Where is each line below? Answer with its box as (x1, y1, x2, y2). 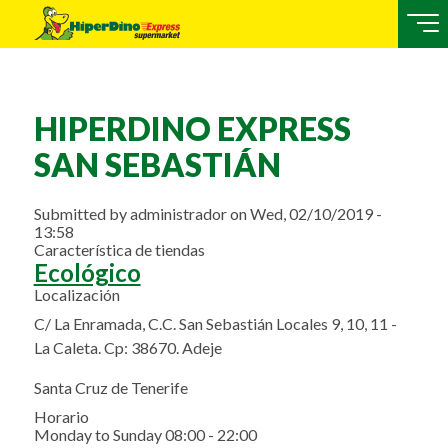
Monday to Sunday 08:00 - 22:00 (33, 424, 257, 444)
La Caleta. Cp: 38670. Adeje (33, 337, 222, 357)
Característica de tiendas (33, 239, 205, 259)
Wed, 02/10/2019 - (249, 203, 382, 223)
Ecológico (33, 257, 141, 287)
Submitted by (33, 203, 130, 223)
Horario (33, 406, 89, 426)
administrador (129, 203, 227, 223)
